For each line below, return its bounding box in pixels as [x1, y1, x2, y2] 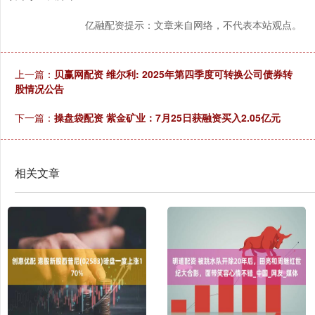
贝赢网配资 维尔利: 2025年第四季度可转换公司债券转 [54, 67, 292, 82]
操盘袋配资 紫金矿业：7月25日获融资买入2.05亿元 [54, 110, 281, 125]
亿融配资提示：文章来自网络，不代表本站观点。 [85, 18, 302, 32]
